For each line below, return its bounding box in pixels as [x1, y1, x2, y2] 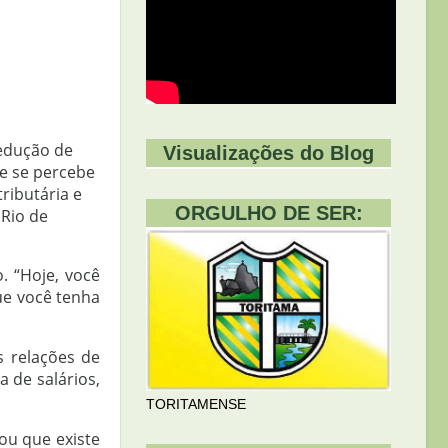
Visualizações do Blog [163, 142, 374, 164]
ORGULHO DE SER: [174, 202, 363, 224]
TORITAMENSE [146, 397, 246, 412]
